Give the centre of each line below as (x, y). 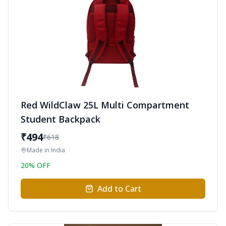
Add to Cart (119, 189)
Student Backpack (61, 119)
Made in (39, 150)
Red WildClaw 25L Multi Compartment (105, 105)
